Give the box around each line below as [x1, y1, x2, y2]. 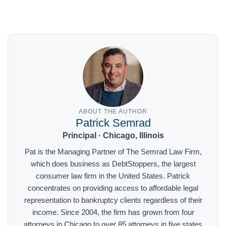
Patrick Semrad [75, 117, 151, 130]
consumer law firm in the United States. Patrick [36, 172, 190, 181]
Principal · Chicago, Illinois [62, 131, 164, 140]
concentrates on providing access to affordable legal [28, 184, 198, 193]
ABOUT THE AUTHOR [78, 108, 148, 116]
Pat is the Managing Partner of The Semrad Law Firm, [24, 147, 202, 156]
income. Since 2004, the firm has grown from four [32, 208, 194, 217]
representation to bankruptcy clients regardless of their [24, 196, 202, 205]
